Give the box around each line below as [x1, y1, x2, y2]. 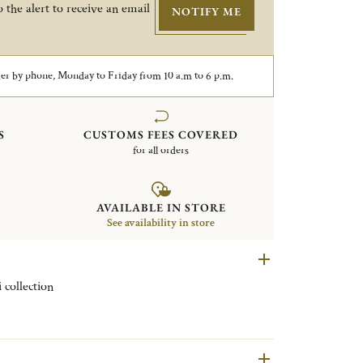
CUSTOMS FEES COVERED [83, 127, 239, 142]
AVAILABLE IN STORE [96, 199, 226, 215]
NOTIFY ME [172, 3, 241, 19]
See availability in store [107, 215, 216, 230]
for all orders [133, 143, 190, 158]
